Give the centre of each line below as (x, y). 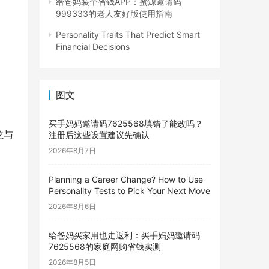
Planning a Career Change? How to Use (126, 179)
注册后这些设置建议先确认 (99, 135)
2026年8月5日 (72, 262)
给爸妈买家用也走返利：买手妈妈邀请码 (124, 235)
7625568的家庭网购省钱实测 (105, 246)
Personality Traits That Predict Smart (128, 35)
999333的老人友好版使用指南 (114, 14)
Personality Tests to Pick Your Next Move (129, 191)
